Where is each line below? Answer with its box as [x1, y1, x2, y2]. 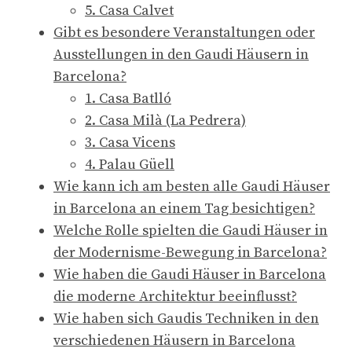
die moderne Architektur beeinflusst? [53, 287, 297, 306]
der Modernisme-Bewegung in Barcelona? [53, 243, 327, 262]
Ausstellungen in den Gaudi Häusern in [53, 45, 309, 64]
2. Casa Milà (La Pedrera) [85, 111, 246, 130]
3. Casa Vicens [85, 133, 175, 152]
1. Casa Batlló [85, 89, 171, 108]
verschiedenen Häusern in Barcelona [53, 331, 295, 350]
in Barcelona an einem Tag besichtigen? [53, 199, 315, 218]
